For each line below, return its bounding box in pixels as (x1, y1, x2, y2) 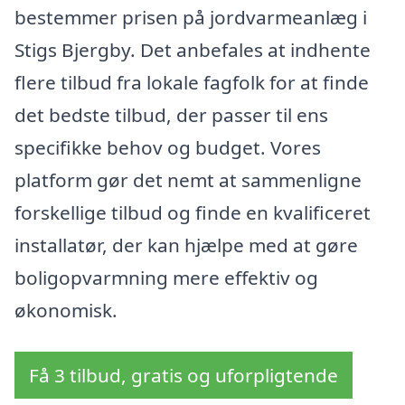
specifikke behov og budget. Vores (14, 135, 321, 161)
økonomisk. (14, 297, 118, 324)
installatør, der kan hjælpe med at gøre (14, 232, 358, 259)
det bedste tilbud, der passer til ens (14, 102, 328, 128)
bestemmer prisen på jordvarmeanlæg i (14, 5, 367, 31)
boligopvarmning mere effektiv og (14, 265, 318, 291)
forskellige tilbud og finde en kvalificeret (14, 200, 371, 226)
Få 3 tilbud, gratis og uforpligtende (29, 362, 338, 388)
